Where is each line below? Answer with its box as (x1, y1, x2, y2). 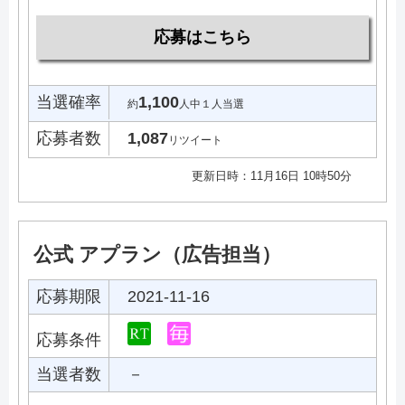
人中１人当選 (179, 98, 244, 111)
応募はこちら (154, 28, 251, 47)
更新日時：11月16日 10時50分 (192, 169, 352, 184)
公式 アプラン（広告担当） (33, 243, 281, 267)
